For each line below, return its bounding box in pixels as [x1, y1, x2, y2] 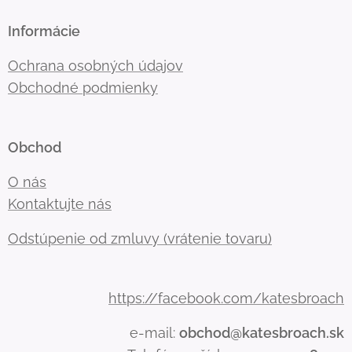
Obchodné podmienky [8, 79, 158, 97]
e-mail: [130, 324, 179, 342]
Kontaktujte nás [8, 196, 112, 213]
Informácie [8, 23, 80, 40]
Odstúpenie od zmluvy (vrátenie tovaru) [8, 230, 272, 247]
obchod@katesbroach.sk [179, 324, 344, 342]
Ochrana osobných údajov [8, 57, 183, 75]
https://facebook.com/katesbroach [108, 290, 344, 307]
